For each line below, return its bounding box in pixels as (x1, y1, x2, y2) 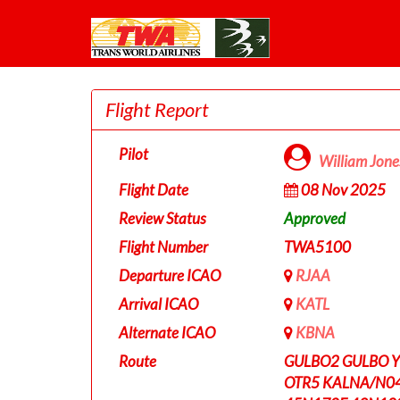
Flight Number (119, 237, 208, 256)
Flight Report (105, 97, 209, 121)
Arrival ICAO (119, 295, 198, 313)
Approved (283, 209, 346, 228)
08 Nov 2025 (297, 180, 386, 199)
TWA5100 (283, 237, 351, 256)
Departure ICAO (119, 266, 221, 285)
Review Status (119, 209, 206, 228)
